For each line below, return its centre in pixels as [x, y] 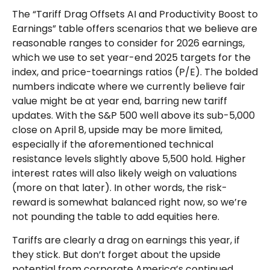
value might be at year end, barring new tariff [120, 101]
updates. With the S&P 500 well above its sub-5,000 [133, 116]
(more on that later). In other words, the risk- [120, 188]
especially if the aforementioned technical [113, 145]
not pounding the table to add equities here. [116, 217]
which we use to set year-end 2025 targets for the [131, 58]
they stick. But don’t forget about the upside [116, 255]
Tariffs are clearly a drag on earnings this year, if [126, 240]
